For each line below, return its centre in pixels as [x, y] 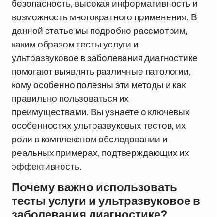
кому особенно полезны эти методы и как [99, 85]
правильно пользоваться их [70, 98]
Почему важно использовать [94, 187]
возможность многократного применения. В [104, 17]
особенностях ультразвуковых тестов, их [99, 125]
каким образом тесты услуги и [75, 44]
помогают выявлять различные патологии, [101, 71]
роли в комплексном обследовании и [90, 139]
